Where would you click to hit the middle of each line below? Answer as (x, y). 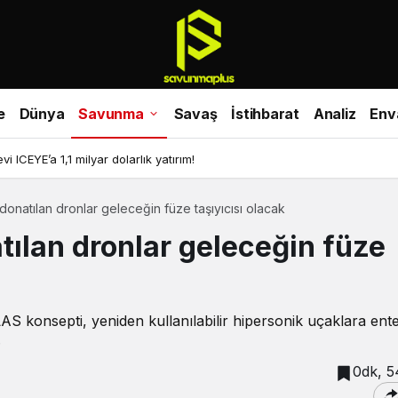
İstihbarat (265, 113)
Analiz (334, 113)
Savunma (111, 113)
